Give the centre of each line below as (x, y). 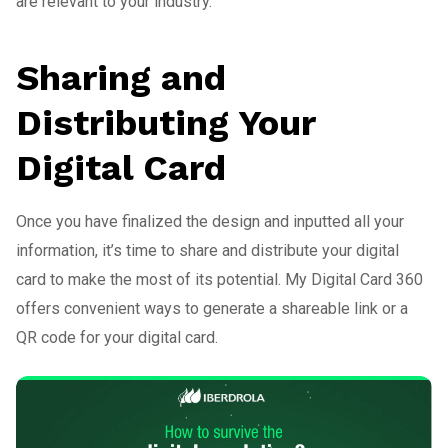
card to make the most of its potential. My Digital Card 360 (219, 279)
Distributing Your (165, 122)
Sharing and (121, 77)
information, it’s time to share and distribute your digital (207, 250)
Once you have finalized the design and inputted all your (210, 221)
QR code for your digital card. (117, 337)
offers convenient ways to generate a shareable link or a (212, 308)
